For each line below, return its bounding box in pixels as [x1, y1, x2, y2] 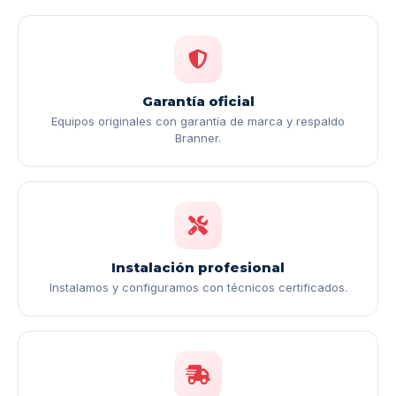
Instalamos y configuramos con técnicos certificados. [49, 280, 347, 295]
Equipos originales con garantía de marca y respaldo [51, 114, 345, 129]
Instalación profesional [111, 259, 285, 277]
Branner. [175, 131, 221, 146]
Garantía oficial [141, 93, 255, 110]
